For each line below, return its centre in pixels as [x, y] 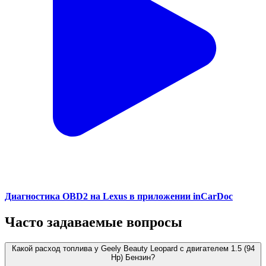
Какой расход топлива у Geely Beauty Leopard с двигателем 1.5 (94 [133, 249]
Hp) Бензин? [133, 258]
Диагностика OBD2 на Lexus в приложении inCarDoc [119, 197]
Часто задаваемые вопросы [94, 222]
